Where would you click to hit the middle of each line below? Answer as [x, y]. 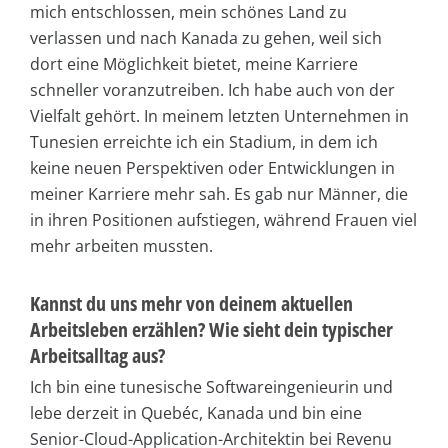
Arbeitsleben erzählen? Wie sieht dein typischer [211, 329]
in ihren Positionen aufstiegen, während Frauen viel [223, 219]
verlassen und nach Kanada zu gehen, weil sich [206, 37]
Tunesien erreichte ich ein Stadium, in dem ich [204, 141]
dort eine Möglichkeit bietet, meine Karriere [194, 63]
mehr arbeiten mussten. [121, 245]
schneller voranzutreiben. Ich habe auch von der [212, 89]
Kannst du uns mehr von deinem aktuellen [191, 303]
